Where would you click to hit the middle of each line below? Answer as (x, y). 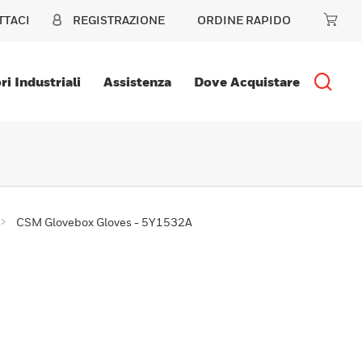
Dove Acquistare (246, 82)
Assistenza (137, 82)
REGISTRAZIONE (119, 20)
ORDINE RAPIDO (244, 20)
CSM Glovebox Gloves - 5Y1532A (104, 222)
